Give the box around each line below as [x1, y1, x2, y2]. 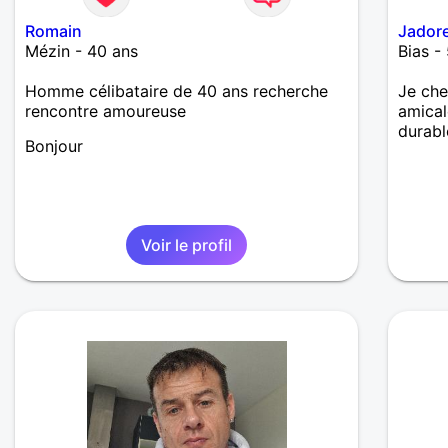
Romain [25, 21, 82, 42]
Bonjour [25, 136, 83, 157]
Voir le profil [141, 235, 233, 256]
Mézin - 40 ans [25, 41, 138, 62]
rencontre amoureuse [25, 101, 186, 122]
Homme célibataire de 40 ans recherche [25, 81, 328, 102]
